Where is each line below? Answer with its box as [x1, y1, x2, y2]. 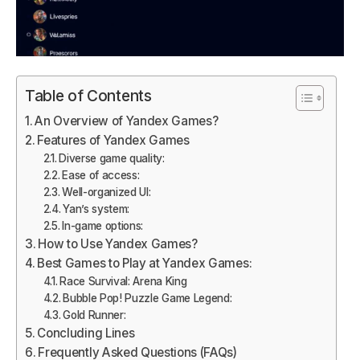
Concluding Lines [37, 325, 135, 342]
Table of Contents [25, 86, 152, 106]
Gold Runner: [63, 309, 126, 322]
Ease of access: [62, 169, 140, 182]
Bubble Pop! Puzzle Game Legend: [63, 292, 232, 305]
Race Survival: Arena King [59, 275, 187, 288]
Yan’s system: [63, 202, 130, 216]
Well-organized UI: [62, 186, 151, 199]
